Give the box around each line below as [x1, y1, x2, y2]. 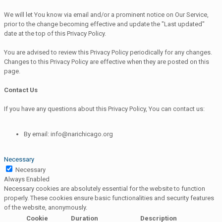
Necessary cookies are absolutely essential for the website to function [4, 184, 205, 192]
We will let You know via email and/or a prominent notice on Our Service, [4, 10, 209, 18]
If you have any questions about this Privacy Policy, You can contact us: [4, 105, 205, 112]
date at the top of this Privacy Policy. [4, 29, 106, 37]
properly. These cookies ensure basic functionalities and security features [4, 194, 214, 202]
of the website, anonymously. [4, 203, 87, 211]
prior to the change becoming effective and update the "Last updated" [4, 20, 205, 28]
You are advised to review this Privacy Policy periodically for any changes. [4, 48, 212, 56]
